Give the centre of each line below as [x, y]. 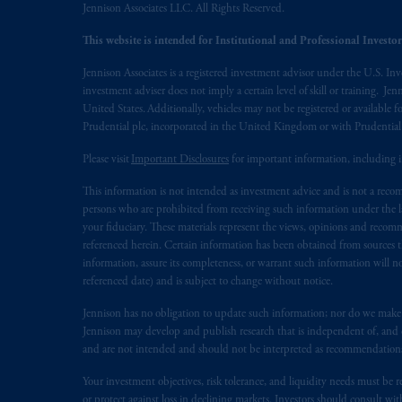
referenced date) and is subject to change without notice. [209, 282]
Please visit [107, 160]
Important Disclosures [180, 160]
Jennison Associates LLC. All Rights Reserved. [184, 9]
